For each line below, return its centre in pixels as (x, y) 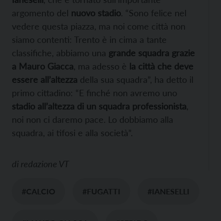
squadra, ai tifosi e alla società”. (72, 132)
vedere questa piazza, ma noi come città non (99, 26)
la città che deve (161, 66)
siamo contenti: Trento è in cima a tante (89, 39)
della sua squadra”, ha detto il (135, 79)
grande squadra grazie (152, 53)
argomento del (40, 13)
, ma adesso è (101, 66)
